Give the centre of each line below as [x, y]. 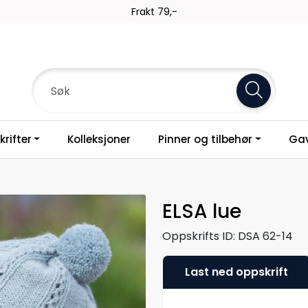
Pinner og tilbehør [206, 139]
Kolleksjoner [99, 139]
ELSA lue [202, 211]
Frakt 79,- [154, 12]
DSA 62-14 [265, 236]
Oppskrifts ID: [199, 236]
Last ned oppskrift [236, 272]
